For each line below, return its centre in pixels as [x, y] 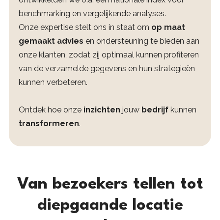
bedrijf [156, 110]
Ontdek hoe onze [51, 110]
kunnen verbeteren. [53, 82]
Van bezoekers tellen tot [110, 184]
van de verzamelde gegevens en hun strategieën [107, 69]
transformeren [49, 124]
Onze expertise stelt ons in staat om [85, 27]
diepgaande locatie [110, 206]
